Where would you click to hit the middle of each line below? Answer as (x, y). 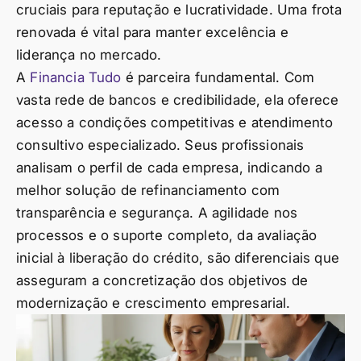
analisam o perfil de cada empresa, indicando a (169, 167)
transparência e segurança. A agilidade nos (157, 212)
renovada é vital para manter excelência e (152, 32)
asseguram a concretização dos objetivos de (162, 280)
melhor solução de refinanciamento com (148, 190)
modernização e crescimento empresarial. (154, 303)
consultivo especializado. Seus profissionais (160, 145)
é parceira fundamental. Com (218, 77)
